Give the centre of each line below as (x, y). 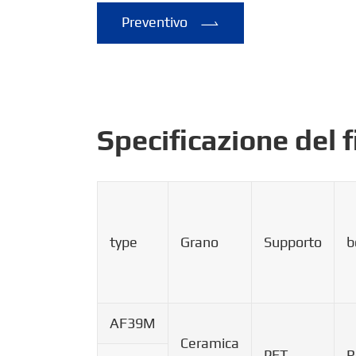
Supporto (293, 242)
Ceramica (210, 342)
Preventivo (156, 22)
